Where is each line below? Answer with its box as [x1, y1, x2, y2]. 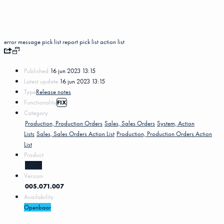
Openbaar [24, 202, 51, 211]
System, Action [157, 118, 194, 127]
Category [24, 108, 48, 117]
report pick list [62, 37, 98, 46]
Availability [24, 192, 53, 201]
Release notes [36, 87, 71, 96]
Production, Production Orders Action [116, 129, 212, 138]
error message [4, 37, 40, 46]
